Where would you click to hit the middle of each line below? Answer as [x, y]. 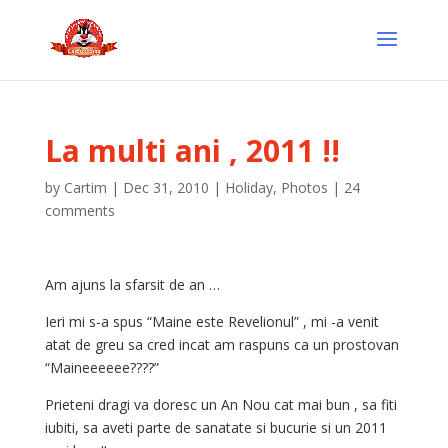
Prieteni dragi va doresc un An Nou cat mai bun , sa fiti [220, 404]
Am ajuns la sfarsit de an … [132, 284]
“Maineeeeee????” [101, 367]
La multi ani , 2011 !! [192, 150]
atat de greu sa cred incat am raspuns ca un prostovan [221, 344]
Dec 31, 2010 [165, 187]
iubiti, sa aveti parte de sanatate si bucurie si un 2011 [215, 427]
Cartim [85, 187]
